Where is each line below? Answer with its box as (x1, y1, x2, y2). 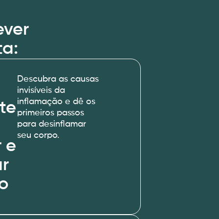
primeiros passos (17, 109, 85, 117)
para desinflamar (17, 120, 87, 129)
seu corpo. (17, 131, 60, 140)
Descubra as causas (17, 75, 99, 84)
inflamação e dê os (17, 97, 96, 106)
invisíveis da (17, 86, 66, 95)
